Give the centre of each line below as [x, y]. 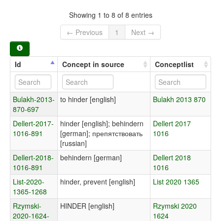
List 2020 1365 [176, 182]
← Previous [85, 32]
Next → [143, 32]
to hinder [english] [88, 99]
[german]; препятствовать [101, 133]
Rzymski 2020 [175, 206]
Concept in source [93, 64]
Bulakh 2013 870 [179, 99]
